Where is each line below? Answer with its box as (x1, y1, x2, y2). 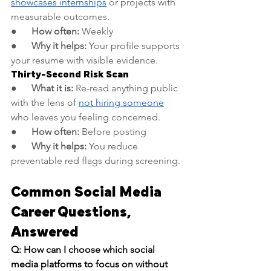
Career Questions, (11, 205, 134, 220)
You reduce (87, 140, 140, 152)
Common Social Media (11, 185, 165, 200)
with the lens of (11, 97, 79, 109)
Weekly (79, 25, 113, 38)
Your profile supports (87, 40, 182, 52)
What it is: (31, 82, 73, 94)
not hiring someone (79, 97, 164, 109)
